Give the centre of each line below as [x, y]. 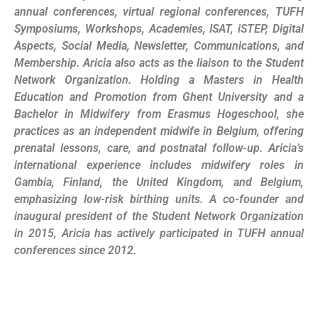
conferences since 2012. [75, 251]
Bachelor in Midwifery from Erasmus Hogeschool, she [159, 114]
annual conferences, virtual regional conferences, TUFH [159, 12]
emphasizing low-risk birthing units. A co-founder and [159, 199]
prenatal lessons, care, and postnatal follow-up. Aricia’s [159, 148]
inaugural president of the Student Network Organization [159, 216]
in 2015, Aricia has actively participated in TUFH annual [159, 234]
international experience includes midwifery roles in [159, 165]
